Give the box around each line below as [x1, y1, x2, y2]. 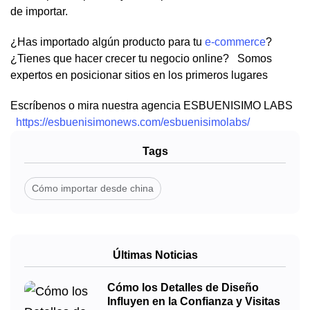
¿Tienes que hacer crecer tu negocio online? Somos [10, 53, 272, 65]
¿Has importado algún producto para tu [10, 36, 205, 48]
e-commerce [205, 36, 266, 48]
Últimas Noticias [112, 249, 198, 262]
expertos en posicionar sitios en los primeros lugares [10, 69, 268, 82]
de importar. [10, 6, 68, 18]
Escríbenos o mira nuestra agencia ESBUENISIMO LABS [10, 100, 295, 112]
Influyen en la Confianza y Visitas [107, 295, 280, 308]
